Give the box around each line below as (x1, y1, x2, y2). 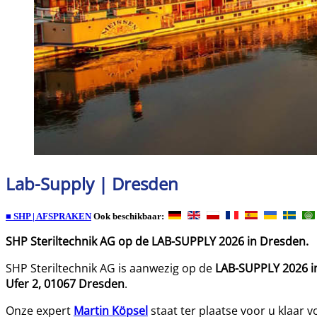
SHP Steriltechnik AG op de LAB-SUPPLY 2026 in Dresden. (6, 233, 309, 249)
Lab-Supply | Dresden (6, 171, 178, 195)
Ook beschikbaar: (93, 210, 168, 221)
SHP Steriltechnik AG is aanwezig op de (6, 260, 215, 276)
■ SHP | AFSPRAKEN (6, 210, 91, 221)
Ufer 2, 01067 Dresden (6, 275, 125, 292)
